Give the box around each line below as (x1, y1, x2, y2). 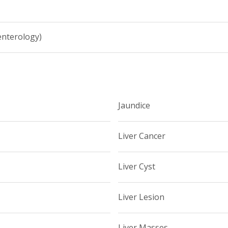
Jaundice (118, 100, 150, 111)
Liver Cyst (118, 161, 155, 173)
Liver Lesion (118, 191, 164, 203)
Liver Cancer (118, 130, 165, 142)
